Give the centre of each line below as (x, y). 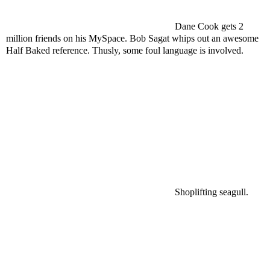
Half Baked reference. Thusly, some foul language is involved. (125, 50)
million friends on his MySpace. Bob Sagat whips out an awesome (132, 38)
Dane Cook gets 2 (209, 26)
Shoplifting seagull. (212, 192)
